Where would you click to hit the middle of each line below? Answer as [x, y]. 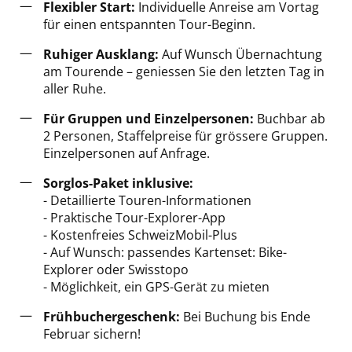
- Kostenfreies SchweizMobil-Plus [140, 235]
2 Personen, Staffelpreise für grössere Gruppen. [185, 136]
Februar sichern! [92, 334]
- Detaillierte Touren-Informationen [147, 200]
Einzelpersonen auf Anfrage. [126, 153]
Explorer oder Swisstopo [116, 269]
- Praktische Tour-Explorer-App [134, 217]
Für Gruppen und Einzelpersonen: [148, 118]
